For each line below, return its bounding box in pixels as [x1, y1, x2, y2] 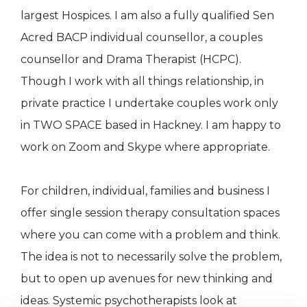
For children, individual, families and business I [21, 184, 270, 198]
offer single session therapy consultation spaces [21, 206, 280, 220]
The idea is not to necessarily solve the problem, [21, 250, 282, 264]
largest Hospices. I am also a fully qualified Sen [21, 9, 274, 23]
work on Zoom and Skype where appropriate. [21, 140, 270, 154]
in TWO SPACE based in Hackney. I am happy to [21, 119, 281, 132]
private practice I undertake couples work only [21, 97, 278, 110]
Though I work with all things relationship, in [21, 75, 264, 88]
